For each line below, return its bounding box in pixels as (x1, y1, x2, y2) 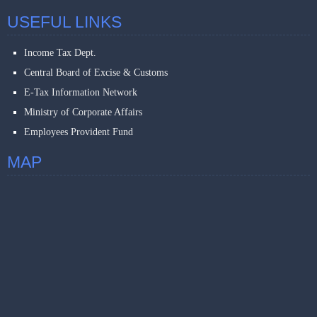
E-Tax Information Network (24, 87, 137, 98)
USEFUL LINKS (7, 13, 122, 31)
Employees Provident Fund (24, 127, 133, 137)
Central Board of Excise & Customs (24, 67, 168, 78)
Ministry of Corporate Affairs (24, 107, 142, 117)
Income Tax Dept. (24, 47, 96, 58)
